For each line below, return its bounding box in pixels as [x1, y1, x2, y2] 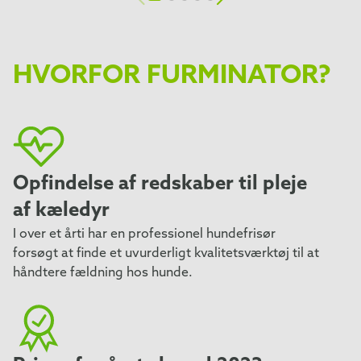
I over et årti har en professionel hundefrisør [13, 227, 276, 241]
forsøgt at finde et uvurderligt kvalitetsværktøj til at [13, 247, 319, 260]
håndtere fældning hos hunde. [13, 266, 193, 280]
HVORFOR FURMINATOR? [13, 63, 331, 89]
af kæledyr [13, 201, 110, 221]
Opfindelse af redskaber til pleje [13, 174, 307, 194]
